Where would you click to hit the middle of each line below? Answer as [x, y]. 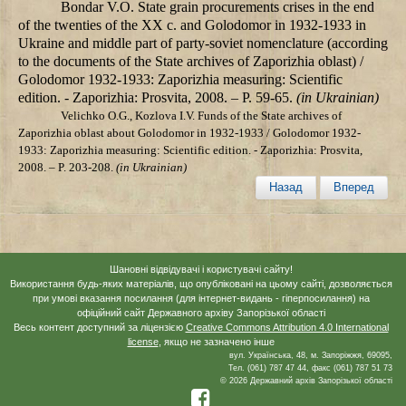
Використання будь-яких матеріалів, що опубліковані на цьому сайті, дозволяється [201, 284]
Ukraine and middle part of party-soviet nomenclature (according [203, 43]
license [143, 342]
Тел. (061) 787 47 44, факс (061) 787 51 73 [310, 368]
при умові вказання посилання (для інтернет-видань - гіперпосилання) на [201, 299]
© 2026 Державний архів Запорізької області [306, 381]
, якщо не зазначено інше [216, 342]
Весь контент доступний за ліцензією [99, 328]
